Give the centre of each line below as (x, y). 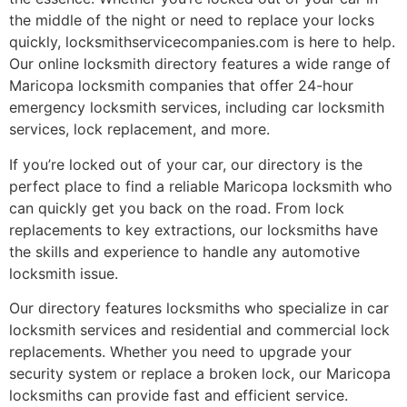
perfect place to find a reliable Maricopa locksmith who (201, 186)
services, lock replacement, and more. (139, 129)
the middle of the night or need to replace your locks (192, 20)
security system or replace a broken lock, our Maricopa (200, 374)
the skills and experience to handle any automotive (184, 251)
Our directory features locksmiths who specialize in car (199, 308)
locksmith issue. (64, 273)
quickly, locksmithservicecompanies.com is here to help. (202, 42)
